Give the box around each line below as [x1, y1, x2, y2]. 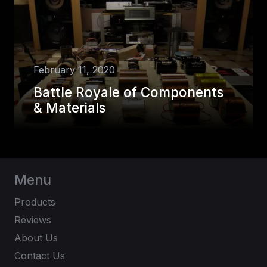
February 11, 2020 [33, 63, 115, 76]
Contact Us [14, 250, 65, 262]
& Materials [33, 99, 105, 116]
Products [14, 196, 55, 209]
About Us [14, 232, 58, 244]
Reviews [14, 214, 51, 226]
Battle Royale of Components [33, 83, 223, 100]
